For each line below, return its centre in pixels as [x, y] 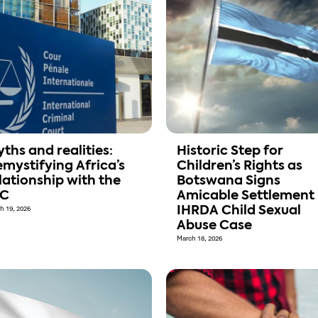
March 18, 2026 [199, 239]
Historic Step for [230, 152]
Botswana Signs [229, 181]
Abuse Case [214, 226]
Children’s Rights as [240, 166]
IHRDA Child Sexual [239, 211]
